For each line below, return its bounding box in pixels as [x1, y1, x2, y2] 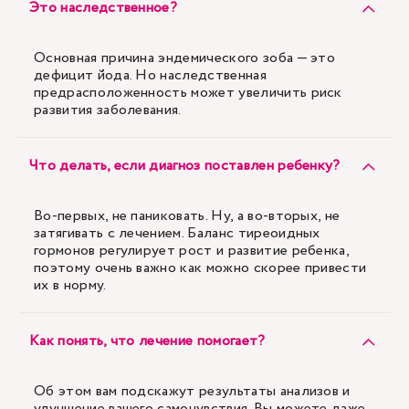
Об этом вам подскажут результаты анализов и [34, 381, 351, 402]
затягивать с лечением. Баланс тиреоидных [34, 223, 320, 244]
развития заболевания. [34, 100, 182, 121]
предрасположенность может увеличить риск [34, 82, 342, 103]
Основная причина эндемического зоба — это [34, 47, 336, 68]
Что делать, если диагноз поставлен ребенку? [29, 155, 341, 176]
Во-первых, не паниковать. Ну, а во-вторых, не [34, 205, 341, 226]
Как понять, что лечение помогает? [29, 330, 266, 351]
